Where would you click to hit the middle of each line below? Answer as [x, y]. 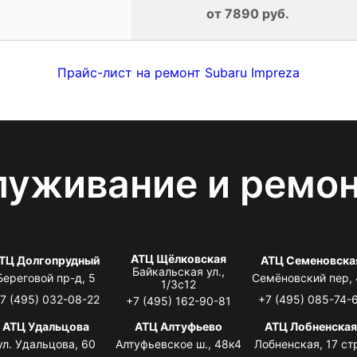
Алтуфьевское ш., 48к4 [178, 343]
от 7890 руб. [247, 13]
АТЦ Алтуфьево [178, 326]
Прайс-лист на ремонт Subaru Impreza [178, 72]
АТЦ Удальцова [46, 326]
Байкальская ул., [178, 271]
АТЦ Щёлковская [178, 258]
